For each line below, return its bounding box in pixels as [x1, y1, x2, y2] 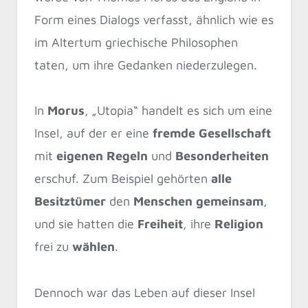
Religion [214, 217, 263, 232]
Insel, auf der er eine [34, 126, 153, 141]
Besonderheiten [175, 148, 269, 164]
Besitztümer [34, 194, 106, 209]
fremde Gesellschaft [153, 126, 271, 141]
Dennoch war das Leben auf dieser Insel [34, 285, 255, 300]
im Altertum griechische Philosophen [34, 34, 238, 49]
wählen [72, 239, 115, 254]
